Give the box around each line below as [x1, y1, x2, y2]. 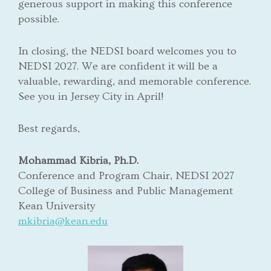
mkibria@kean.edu [18, 214, 108, 227]
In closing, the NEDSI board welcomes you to [18, 44, 237, 57]
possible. [18, 12, 59, 25]
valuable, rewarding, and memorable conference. [18, 74, 251, 88]
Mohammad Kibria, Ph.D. [18, 154, 139, 167]
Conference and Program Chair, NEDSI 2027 [18, 169, 234, 182]
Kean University [18, 199, 95, 212]
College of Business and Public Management [18, 184, 233, 197]
